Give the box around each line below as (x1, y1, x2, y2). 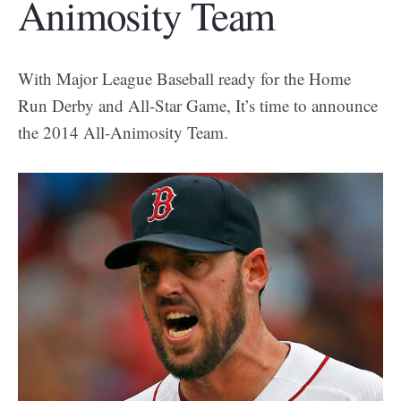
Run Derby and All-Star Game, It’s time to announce (18, 93, 378, 116)
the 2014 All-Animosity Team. (18, 120, 228, 143)
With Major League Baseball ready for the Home (18, 66, 351, 90)
